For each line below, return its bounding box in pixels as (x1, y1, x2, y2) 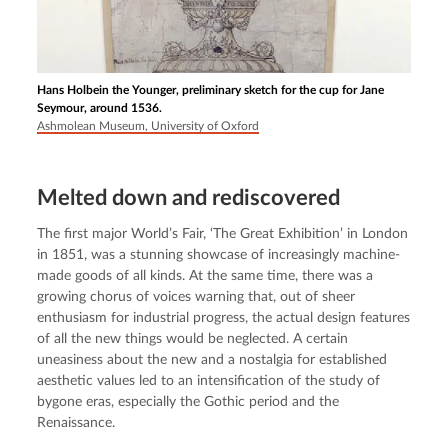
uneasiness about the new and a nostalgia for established (37, 353, 388, 368)
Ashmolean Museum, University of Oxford (37, 120, 260, 133)
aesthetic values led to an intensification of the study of (37, 374, 381, 389)
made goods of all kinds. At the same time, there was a (37, 269, 374, 284)
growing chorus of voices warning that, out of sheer (37, 290, 356, 305)
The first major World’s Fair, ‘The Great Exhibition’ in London (37, 227, 409, 242)
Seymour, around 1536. (37, 102, 163, 115)
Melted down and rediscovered (37, 187, 341, 210)
